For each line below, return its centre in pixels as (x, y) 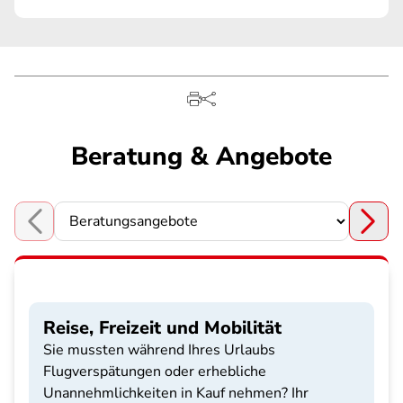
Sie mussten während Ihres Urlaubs (159, 350)
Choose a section (69, 231)
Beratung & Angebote (201, 157)
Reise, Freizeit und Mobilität (162, 328)
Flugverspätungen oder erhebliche (155, 372)
